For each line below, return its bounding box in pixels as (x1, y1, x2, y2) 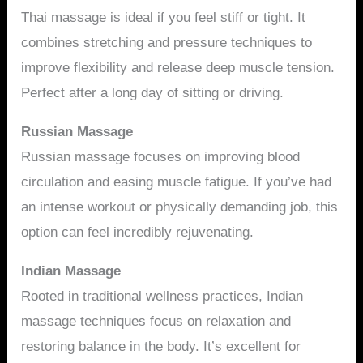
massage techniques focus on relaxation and (21, 314, 292, 330)
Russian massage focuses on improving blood (21, 149, 301, 165)
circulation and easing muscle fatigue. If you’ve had (21, 174, 332, 190)
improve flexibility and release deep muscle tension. (21, 60, 335, 76)
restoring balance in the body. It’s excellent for (21, 339, 301, 355)
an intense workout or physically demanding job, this (21, 199, 339, 216)
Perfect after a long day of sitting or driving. (21, 85, 284, 101)
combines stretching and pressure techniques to (21, 35, 313, 51)
